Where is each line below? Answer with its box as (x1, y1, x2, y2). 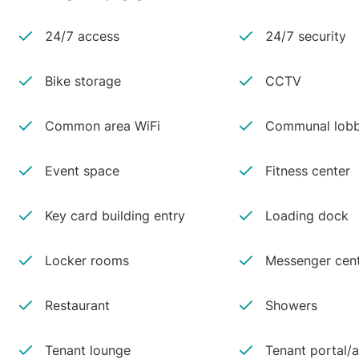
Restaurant (45, 297, 110, 313)
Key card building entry (45, 208, 185, 224)
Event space (45, 163, 119, 179)
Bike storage (45, 73, 121, 89)
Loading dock (264, 208, 349, 224)
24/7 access (45, 28, 119, 44)
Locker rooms (45, 252, 129, 268)
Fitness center (264, 163, 350, 179)
